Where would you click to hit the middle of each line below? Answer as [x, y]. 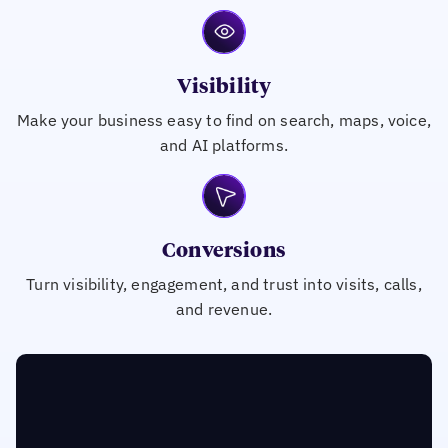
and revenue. [224, 308]
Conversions [224, 250]
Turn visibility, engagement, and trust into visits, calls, [224, 283]
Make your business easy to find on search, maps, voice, [224, 119]
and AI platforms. [224, 144]
